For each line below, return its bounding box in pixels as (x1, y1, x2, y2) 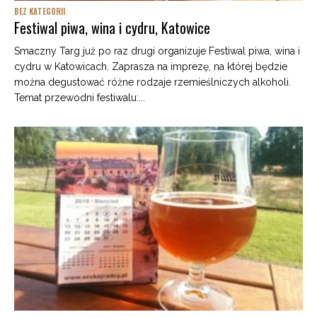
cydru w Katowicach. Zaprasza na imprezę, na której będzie (14, 60, 287, 72)
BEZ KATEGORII (14, 5, 65, 17)
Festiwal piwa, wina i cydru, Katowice (14, 16, 210, 38)
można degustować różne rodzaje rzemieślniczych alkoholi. (14, 76, 291, 88)
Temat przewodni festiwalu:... (14, 91, 145, 103)
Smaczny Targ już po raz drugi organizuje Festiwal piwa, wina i (14, 45, 300, 57)
